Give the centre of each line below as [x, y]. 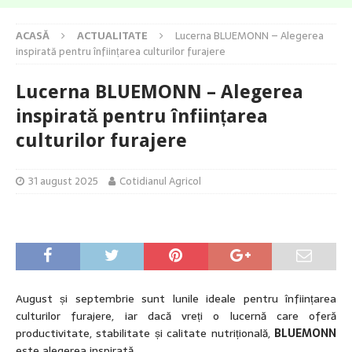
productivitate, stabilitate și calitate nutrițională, [145, 334]
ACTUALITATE [112, 36]
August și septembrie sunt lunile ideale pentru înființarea [176, 299]
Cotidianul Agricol [160, 181]
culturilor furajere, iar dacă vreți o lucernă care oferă [176, 316]
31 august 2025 [63, 181]
